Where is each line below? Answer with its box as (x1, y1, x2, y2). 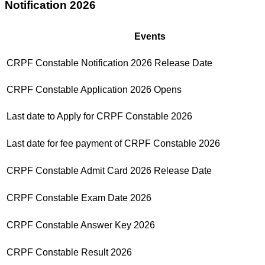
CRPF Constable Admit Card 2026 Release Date (7, 166, 212, 176)
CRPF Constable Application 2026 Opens (7, 85, 182, 95)
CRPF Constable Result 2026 (7, 247, 132, 258)
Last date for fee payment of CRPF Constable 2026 (7, 138, 220, 149)
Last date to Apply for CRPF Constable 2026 (7, 111, 192, 122)
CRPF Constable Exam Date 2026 (7, 193, 151, 203)
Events (134, 31, 166, 42)
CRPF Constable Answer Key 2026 (7, 220, 155, 231)
